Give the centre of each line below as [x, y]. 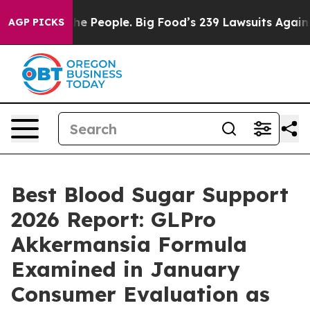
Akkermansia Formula [129, 244]
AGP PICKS [36, 22]
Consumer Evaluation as [140, 294]
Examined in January [126, 269]
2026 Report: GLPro [113, 219]
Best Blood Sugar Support [150, 194]
